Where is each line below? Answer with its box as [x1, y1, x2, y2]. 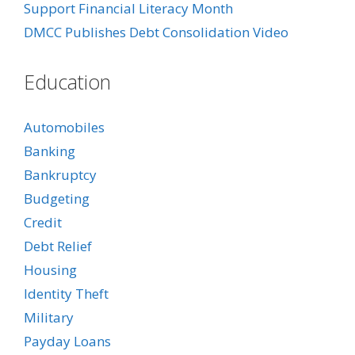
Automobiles [24, 117, 105, 136]
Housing [24, 260, 77, 279]
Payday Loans [24, 331, 111, 350]
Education [24, 67, 111, 95]
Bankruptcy [24, 165, 97, 184]
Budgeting [24, 189, 90, 208]
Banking [24, 141, 75, 160]
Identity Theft [24, 284, 109, 303]
